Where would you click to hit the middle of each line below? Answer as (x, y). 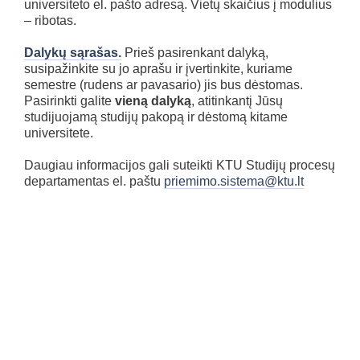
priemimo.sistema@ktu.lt (234, 181)
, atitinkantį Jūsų (237, 100)
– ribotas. (50, 20)
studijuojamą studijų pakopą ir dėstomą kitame (156, 117)
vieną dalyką (153, 100)
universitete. (59, 133)
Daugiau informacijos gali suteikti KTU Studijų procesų (180, 165)
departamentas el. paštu (94, 181)
